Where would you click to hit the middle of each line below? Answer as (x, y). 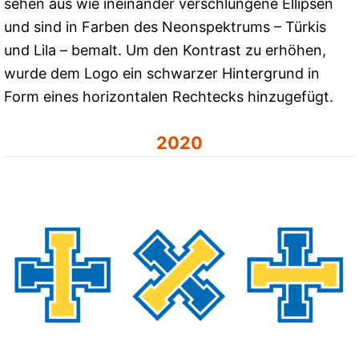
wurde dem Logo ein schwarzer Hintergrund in (162, 74)
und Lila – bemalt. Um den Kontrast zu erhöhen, (165, 50)
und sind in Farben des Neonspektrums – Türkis (165, 27)
